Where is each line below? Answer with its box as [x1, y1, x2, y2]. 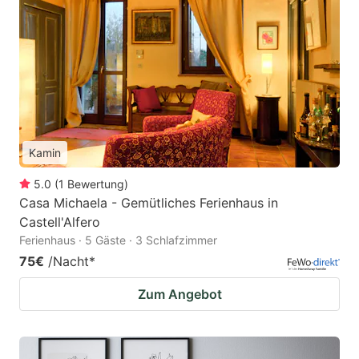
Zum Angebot [137, 286, 222, 303]
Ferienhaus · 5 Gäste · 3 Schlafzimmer [19, 233, 217, 248]
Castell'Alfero [19, 214, 100, 231]
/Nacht [48, 253, 89, 270]
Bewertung [67, 177, 124, 192]
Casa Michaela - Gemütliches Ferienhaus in [19, 195, 278, 212]
